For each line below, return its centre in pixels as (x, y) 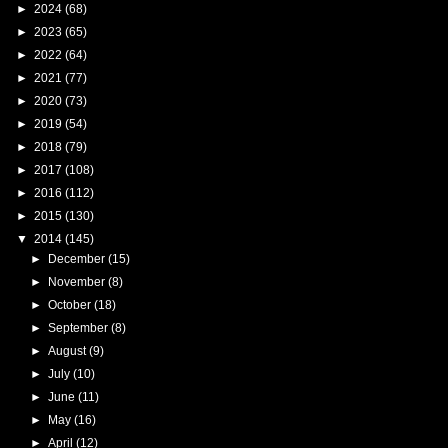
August (68, 350)
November (77, 281)
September (79, 327)
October (70, 304)
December (77, 258)
